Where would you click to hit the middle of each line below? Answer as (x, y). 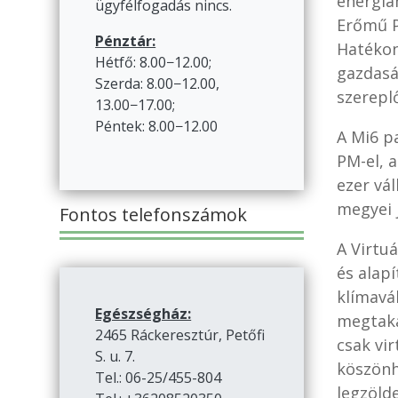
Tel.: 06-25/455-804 (159, 378)
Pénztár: (126, 41)
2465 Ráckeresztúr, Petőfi (180, 335)
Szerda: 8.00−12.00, (158, 84)
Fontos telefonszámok (154, 215)
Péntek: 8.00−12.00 (157, 127)
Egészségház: (143, 314)
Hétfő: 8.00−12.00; (154, 63)
